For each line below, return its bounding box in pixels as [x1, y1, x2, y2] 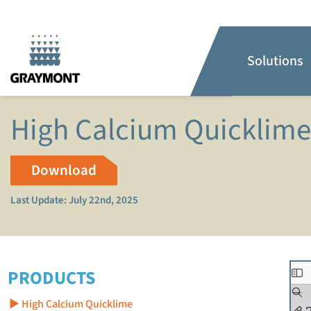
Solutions [247, 51, 303, 71]
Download [31, 160, 96, 180]
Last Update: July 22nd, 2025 [10, 193, 138, 208]
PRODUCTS [8, 265, 95, 291]
